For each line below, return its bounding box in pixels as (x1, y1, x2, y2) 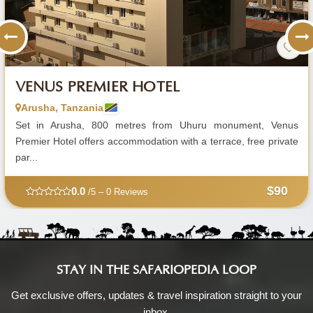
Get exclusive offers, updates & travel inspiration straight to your (11, 289, 302, 301)
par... (15, 151, 38, 163)
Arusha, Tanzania (20, 101, 103, 113)
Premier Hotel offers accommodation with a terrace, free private (15, 135, 298, 147)
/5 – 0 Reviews (85, 186, 148, 197)
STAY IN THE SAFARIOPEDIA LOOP (57, 263, 256, 277)
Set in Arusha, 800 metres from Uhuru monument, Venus (15, 119, 298, 131)
